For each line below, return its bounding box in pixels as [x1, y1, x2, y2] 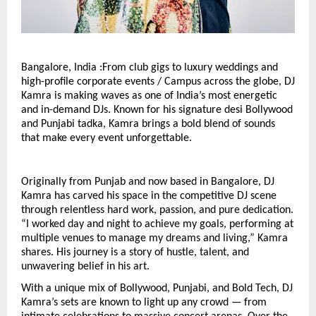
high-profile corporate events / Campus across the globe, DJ [21, 76, 295, 88]
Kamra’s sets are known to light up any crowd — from [21, 297, 267, 309]
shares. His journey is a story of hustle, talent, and [21, 247, 249, 259]
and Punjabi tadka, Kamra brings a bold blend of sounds [21, 119, 275, 130]
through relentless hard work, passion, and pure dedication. [21, 205, 293, 217]
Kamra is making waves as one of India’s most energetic [21, 90, 277, 102]
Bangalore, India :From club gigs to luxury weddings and [21, 62, 278, 74]
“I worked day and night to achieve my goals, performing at [21, 219, 293, 231]
